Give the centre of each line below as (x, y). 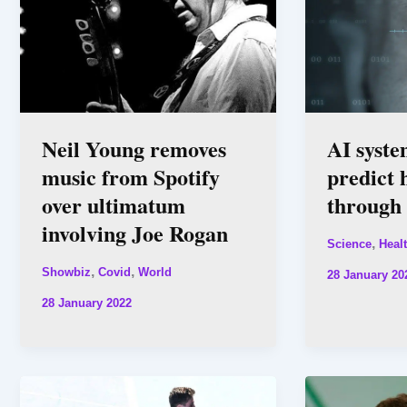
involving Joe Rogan (135, 233)
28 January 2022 (87, 303)
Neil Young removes (134, 148)
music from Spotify (131, 176)
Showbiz (66, 272)
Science (349, 243)
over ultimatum (114, 204)
